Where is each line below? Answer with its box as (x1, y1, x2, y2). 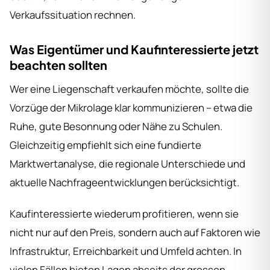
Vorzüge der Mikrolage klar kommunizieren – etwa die (10, 100, 253, 115)
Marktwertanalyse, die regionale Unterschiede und (10, 156, 245, 171)
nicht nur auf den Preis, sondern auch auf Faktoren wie (10, 225, 260, 239)
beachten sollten (10, 57, 107, 72)
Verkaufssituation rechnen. (10, 7, 136, 22)
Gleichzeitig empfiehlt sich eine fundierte (10, 137, 201, 152)
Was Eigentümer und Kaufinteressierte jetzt (10, 41, 259, 57)
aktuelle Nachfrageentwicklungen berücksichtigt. (10, 175, 239, 189)
